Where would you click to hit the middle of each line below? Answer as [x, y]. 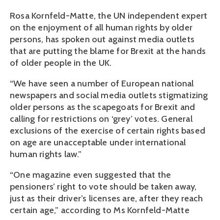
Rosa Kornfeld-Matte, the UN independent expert [109, 16]
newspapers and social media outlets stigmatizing [109, 95]
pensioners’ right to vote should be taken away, [103, 187]
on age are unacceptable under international [98, 142]
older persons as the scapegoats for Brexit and [103, 107]
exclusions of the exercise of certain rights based [108, 131]
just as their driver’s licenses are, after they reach [107, 198]
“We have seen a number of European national [102, 83]
